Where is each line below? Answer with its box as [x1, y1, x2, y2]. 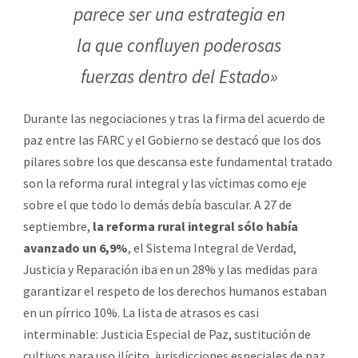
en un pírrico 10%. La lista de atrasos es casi [23, 304, 259, 320]
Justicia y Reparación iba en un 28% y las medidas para [23, 261, 317, 277]
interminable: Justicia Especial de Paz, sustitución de [23, 325, 311, 342]
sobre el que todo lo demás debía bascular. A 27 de [23, 196, 292, 213]
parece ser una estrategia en [73, 2, 285, 26]
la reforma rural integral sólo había [93, 217, 298, 234]
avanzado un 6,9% [23, 239, 128, 256]
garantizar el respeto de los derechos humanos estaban [23, 282, 327, 299]
